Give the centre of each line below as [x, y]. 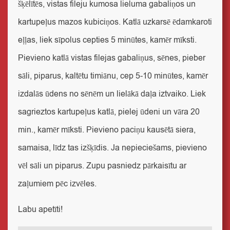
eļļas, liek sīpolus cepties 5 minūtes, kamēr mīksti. [107, 40]
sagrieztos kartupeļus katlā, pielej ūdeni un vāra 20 [109, 112]
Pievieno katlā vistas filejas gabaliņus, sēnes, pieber [112, 58]
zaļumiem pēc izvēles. [57, 184]
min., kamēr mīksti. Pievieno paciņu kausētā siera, [107, 130]
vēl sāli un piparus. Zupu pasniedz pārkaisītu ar [102, 166]
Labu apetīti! [40, 209]
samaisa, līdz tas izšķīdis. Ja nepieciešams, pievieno [112, 148]
